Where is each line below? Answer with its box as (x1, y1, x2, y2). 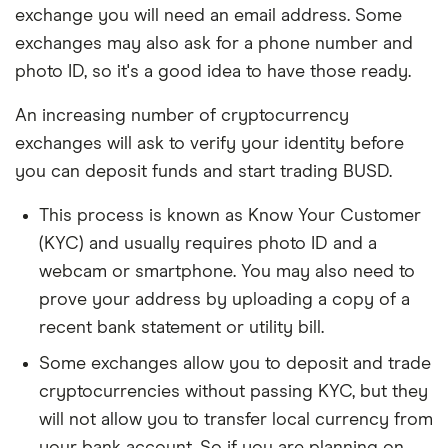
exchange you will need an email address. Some (15, 7, 402, 25)
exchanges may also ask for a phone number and (15, 35, 413, 53)
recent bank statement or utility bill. (39, 319, 324, 337)
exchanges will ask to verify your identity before (15, 135, 404, 153)
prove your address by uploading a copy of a (39, 291, 410, 309)
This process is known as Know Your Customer (39, 207, 421, 225)
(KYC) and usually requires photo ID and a (39, 235, 377, 253)
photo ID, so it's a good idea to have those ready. (15, 63, 411, 81)
